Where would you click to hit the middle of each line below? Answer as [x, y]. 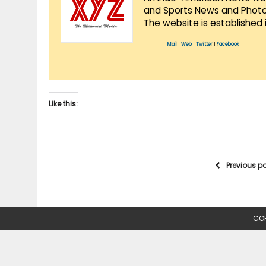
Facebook [228, 44]
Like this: [63, 103]
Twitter [204, 44]
